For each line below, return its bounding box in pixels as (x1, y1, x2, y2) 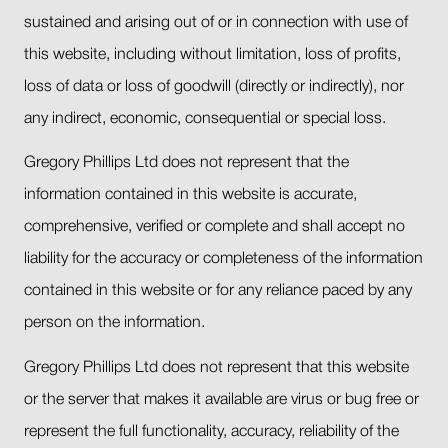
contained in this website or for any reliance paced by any (24, 284, 412, 299)
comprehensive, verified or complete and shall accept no (24, 220, 405, 235)
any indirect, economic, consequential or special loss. (24, 111, 386, 126)
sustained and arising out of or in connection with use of (24, 15, 408, 30)
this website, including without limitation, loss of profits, (24, 47, 401, 62)
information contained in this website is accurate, (24, 188, 357, 203)
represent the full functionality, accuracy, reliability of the (24, 425, 399, 440)
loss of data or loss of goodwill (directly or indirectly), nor (24, 79, 404, 94)
